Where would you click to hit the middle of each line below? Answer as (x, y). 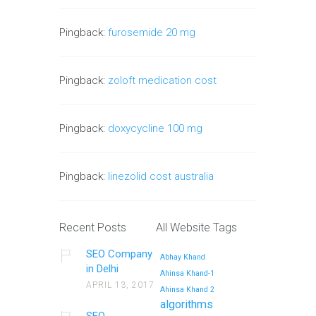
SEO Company (119, 254)
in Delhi (102, 268)
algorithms (187, 304)
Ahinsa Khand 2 (188, 289)
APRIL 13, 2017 (120, 285)
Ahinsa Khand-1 (188, 273)
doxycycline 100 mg (155, 128)
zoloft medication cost (162, 80)
